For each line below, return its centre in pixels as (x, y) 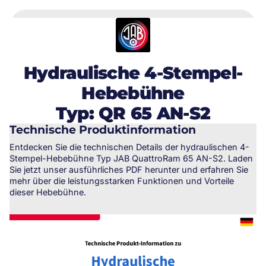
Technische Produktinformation (102, 130)
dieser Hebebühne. (47, 192)
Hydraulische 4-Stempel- (133, 73)
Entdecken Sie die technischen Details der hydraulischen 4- (129, 147)
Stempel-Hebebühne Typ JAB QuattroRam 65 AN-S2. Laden (131, 158)
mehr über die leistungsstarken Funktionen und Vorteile (121, 180)
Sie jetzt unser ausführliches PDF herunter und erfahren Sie (129, 169)
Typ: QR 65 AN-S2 (133, 113)
